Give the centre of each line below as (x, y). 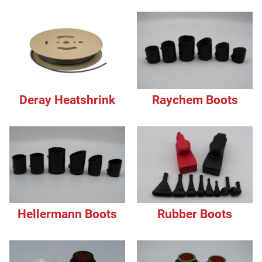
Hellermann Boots (67, 214)
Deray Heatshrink (67, 100)
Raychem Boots (195, 100)
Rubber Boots (195, 214)
